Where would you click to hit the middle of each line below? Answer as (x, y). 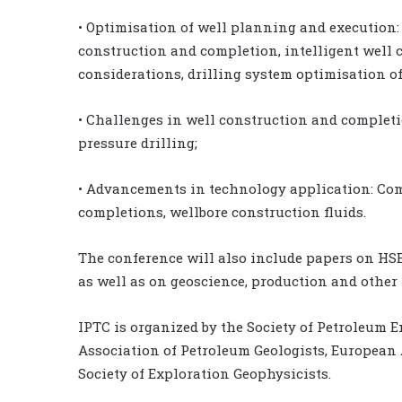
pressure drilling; (138, 142)
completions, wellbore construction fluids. (222, 211)
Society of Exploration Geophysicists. (205, 373)
